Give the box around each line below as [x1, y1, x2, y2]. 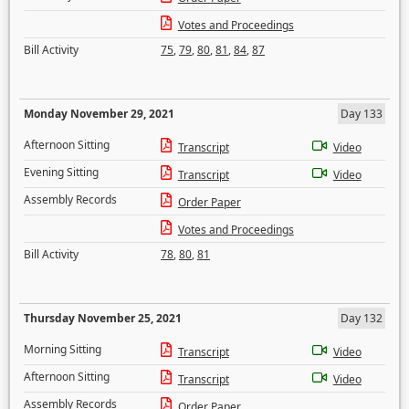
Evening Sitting [24, 164, 99, 180]
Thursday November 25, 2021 [24, 310, 182, 326]
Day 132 [341, 310, 383, 326]
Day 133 [341, 106, 383, 121]
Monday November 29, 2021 [24, 106, 174, 121]
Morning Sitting [24, 341, 101, 357]
